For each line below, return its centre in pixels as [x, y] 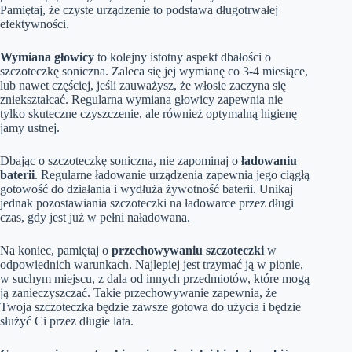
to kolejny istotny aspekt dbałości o [183, 57]
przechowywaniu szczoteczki [188, 251]
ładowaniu [269, 161]
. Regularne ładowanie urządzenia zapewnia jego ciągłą [172, 175]
